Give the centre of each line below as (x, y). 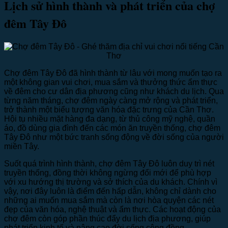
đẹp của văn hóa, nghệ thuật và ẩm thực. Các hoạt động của (112, 209)
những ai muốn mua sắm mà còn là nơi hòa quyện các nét (109, 200)
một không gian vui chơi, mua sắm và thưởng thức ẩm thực (111, 82)
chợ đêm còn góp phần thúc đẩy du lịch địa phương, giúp (107, 219)
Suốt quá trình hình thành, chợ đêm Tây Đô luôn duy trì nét (109, 164)
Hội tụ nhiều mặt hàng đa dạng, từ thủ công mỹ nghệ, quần (110, 119)
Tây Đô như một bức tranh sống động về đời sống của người (114, 137)
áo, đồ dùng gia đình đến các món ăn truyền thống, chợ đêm (112, 128)
